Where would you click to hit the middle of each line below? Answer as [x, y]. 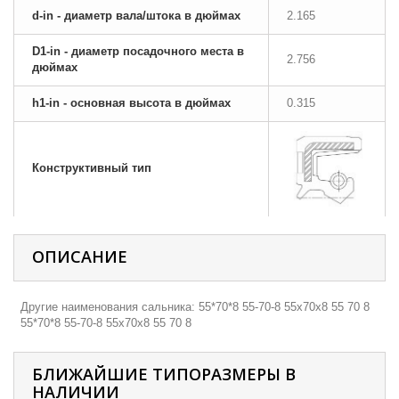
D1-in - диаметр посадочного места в [138, 51]
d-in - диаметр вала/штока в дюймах [136, 16]
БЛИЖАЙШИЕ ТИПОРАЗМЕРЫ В [164, 374]
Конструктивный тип [92, 168]
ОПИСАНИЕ [80, 256]
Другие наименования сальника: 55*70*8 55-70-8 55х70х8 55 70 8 [195, 307]
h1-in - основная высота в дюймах [131, 103]
